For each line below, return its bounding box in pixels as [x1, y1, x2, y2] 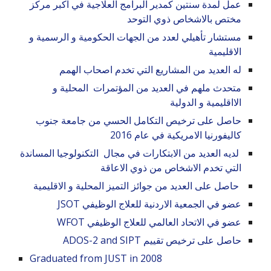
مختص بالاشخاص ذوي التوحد [124, 12, 241, 26]
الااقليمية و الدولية [169, 96, 241, 109]
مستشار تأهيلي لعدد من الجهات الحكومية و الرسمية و [28, 30, 241, 44]
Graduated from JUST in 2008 [30, 252, 163, 266]
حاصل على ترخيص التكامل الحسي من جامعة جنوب [35, 114, 241, 128]
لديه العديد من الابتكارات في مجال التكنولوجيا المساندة [19, 146, 241, 160]
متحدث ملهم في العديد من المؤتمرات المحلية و [52, 81, 241, 95]
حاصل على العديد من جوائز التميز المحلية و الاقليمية [30, 179, 241, 193]
